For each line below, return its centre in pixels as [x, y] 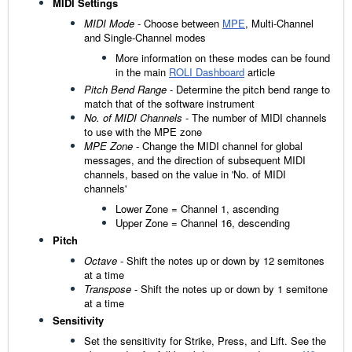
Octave [101, 261]
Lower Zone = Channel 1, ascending [197, 209]
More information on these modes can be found [223, 58]
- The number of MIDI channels [255, 118]
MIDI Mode [111, 24]
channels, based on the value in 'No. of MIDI [185, 174]
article [260, 72]
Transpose [108, 289]
